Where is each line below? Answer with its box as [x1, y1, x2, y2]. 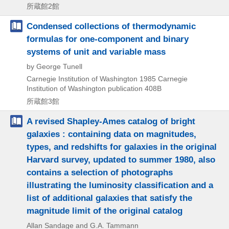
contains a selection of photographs [27, 167, 173, 177]
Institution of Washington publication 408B [27, 84, 162, 93]
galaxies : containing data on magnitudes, [27, 128, 196, 139]
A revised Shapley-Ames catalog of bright [27, 116, 195, 126]
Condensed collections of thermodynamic [27, 20, 196, 31]
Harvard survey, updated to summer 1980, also [27, 154, 215, 165]
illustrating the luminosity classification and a [27, 179, 213, 190]
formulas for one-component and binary [27, 33, 189, 44]
